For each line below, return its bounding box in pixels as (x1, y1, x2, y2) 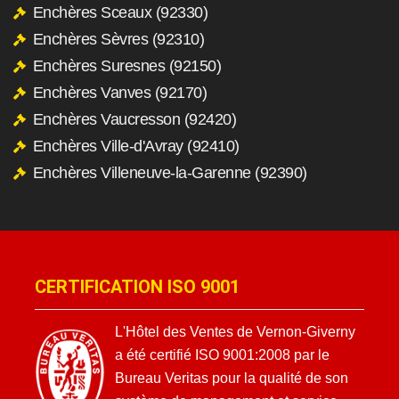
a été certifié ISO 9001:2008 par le (115, 346, 330, 362)
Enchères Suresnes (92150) (32, 56, 221, 75)
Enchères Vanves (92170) (32, 83, 207, 102)
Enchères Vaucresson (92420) (32, 110, 236, 128)
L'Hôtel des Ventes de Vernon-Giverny (115, 323, 355, 339)
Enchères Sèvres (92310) (32, 29, 204, 48)
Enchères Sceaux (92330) (32, 3, 208, 21)
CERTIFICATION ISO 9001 (35, 275, 240, 297)
